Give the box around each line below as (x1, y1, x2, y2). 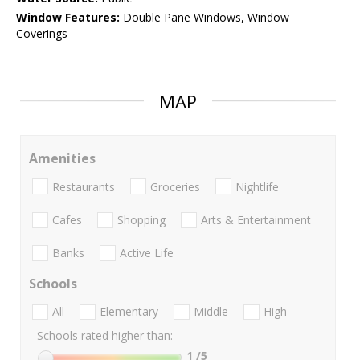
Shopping (117, 211, 166, 227)
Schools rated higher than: (37, 328, 173, 344)
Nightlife (235, 178, 279, 194)
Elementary (100, 304, 158, 320)
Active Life (120, 245, 174, 261)
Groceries (150, 178, 200, 194)
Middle (194, 304, 228, 320)
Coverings (16, 26, 67, 42)
